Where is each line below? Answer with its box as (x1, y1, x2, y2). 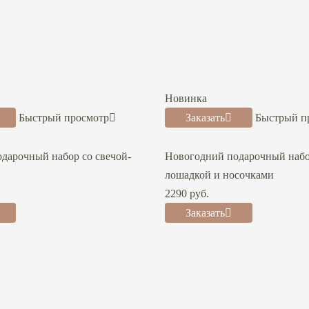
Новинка (165, 92, 207, 104)
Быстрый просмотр (18, 111, 109, 123)
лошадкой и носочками (165, 168, 274, 181)
